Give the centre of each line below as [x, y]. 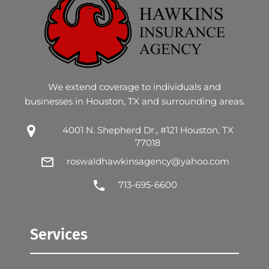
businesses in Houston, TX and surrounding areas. [134, 101]
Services [59, 234]
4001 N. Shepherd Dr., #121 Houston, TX [148, 130]
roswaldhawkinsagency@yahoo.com [148, 161]
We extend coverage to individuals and [134, 86]
